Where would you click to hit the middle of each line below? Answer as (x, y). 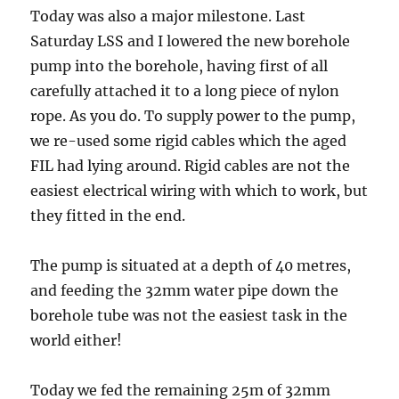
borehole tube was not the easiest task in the (189, 316)
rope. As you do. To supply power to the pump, (193, 116)
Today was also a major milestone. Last (168, 16)
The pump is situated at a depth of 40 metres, (191, 266)
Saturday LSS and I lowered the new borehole (191, 41)
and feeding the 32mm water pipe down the (185, 291)
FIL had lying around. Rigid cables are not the (191, 166)
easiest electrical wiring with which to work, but (199, 191)
